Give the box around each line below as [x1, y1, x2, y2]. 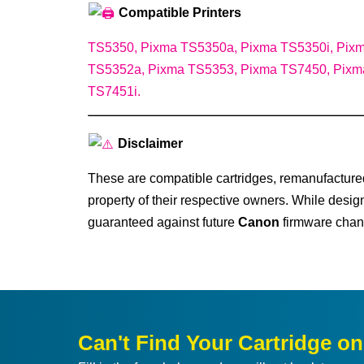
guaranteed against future [87, 214, 238, 229]
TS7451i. [87, 84, 141, 98]
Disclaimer [114, 136, 183, 150]
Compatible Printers [115, 5, 241, 19]
